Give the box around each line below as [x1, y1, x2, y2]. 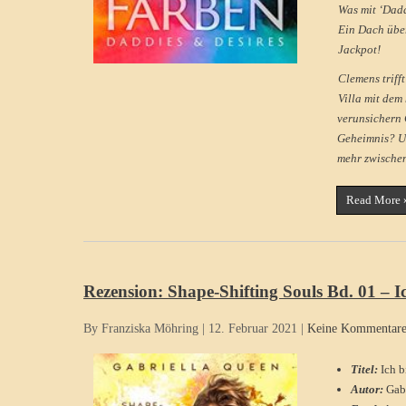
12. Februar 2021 [208, 322, 297, 336]
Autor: [351, 382, 386, 396]
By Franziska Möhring [83, 322, 198, 336]
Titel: [351, 362, 381, 376]
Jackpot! [338, 43, 382, 57]
